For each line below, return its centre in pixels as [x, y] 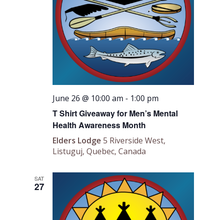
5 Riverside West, [135, 141]
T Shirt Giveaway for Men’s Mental [115, 113]
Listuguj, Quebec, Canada [99, 151]
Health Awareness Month [99, 125]
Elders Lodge [78, 141]
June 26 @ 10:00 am [88, 98]
